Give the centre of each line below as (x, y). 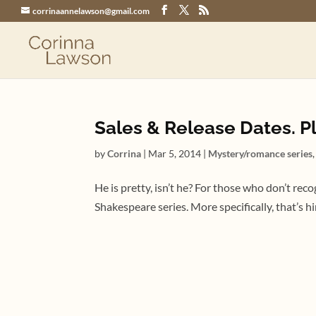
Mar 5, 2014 (175, 153)
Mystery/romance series (261, 153)
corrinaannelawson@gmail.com (91, 11)
